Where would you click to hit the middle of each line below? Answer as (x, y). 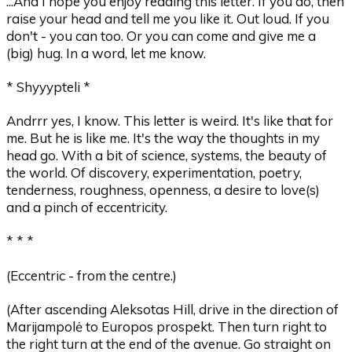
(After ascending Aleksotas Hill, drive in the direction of (173, 309)
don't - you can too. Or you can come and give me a (161, 36)
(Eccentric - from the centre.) (92, 275)
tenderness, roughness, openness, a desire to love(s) (163, 190)
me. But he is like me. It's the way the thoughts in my (163, 138)
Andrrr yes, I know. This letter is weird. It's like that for (170, 121)
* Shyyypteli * (49, 87)
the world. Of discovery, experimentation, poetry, (154, 173)
